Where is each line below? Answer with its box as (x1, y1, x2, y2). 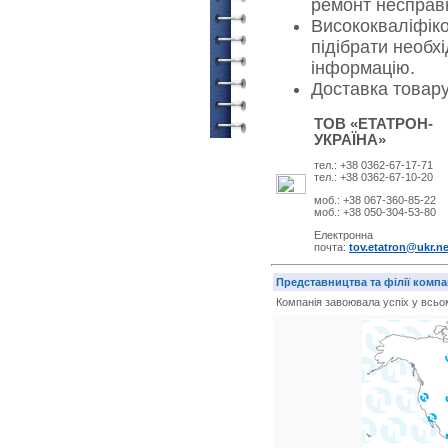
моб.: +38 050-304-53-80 (314, 206, 436, 218)
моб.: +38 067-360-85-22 (314, 194, 436, 206)
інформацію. (311, 58, 415, 78)
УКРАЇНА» (314, 132, 386, 148)
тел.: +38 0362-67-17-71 (314, 159, 433, 171)
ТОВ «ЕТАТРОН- (314, 116, 433, 132)
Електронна (314, 229, 373, 241)
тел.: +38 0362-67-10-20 (314, 171, 433, 183)
